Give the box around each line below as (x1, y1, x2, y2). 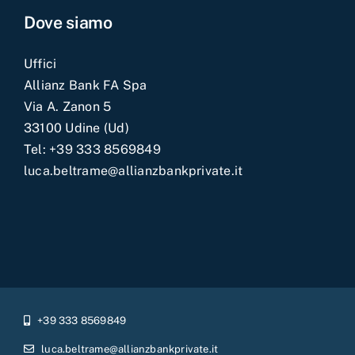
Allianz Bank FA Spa (23, 77, 147, 93)
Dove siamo (23, 12, 113, 32)
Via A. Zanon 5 (23, 98, 112, 114)
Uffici (23, 55, 57, 71)
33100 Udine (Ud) (23, 120, 129, 136)
